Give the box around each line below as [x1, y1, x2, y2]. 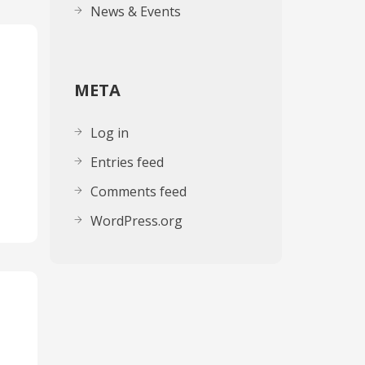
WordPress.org [90, 212, 182, 230]
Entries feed [90, 153, 164, 171]
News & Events [90, 2, 181, 20]
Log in [90, 124, 129, 142]
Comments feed [90, 182, 187, 200]
